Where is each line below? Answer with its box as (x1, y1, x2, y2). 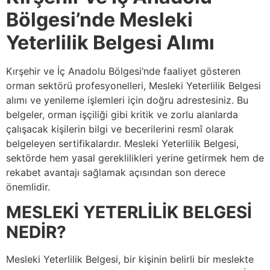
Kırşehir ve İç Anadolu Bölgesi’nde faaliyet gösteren (6, 65, 240, 77)
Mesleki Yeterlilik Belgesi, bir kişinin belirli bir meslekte (6, 253, 254, 266)
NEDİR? (6, 222, 66, 243)
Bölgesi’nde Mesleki (6, 8, 193, 31)
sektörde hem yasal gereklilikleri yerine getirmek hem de (6, 152, 264, 164)
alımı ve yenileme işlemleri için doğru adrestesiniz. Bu (6, 94, 248, 106)
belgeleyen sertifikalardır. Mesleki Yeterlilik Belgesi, (6, 137, 239, 149)
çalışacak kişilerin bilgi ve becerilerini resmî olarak (6, 123, 234, 135)
